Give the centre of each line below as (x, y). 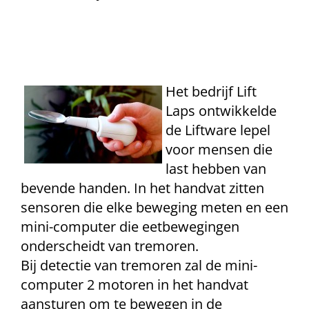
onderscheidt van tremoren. (110, 246)
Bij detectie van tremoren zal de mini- (139, 265)
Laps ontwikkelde (221, 111)
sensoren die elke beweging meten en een (154, 207)
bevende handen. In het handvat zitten (142, 188)
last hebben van (216, 169)
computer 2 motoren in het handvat (134, 285)
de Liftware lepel (218, 130)
